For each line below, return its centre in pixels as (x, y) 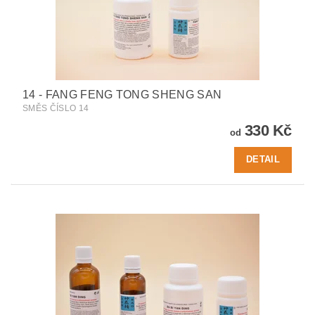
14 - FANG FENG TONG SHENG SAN (122, 94)
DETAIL (263, 160)
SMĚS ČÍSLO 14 (56, 108)
